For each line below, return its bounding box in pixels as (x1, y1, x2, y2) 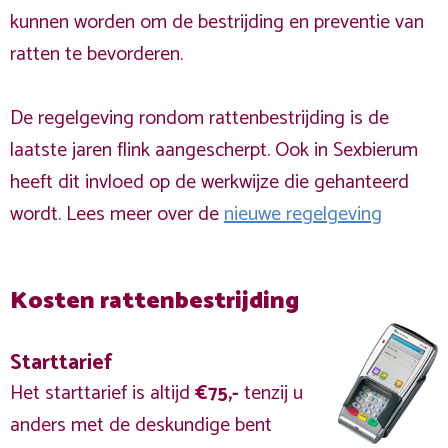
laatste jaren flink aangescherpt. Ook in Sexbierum (10, 134, 418, 167)
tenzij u (239, 377, 303, 410)
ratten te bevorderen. (10, 38, 183, 71)
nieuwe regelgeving (224, 198, 382, 231)
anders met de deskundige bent (10, 409, 272, 442)
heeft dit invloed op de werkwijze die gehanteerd (10, 166, 409, 199)
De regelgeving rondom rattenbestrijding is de (10, 102, 389, 135)
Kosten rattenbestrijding (10, 282, 299, 321)
